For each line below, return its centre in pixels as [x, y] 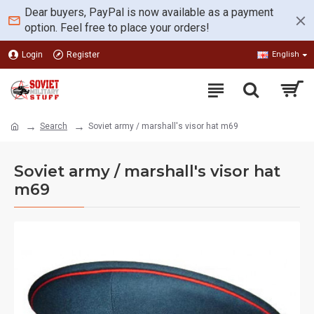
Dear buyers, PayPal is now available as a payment [149, 12]
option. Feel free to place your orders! [117, 28]
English [286, 54]
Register [83, 55]
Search [54, 126]
